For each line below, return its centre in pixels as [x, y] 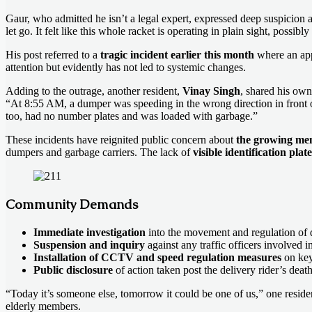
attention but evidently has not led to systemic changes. [126, 68]
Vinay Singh [211, 91]
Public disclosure [73, 270]
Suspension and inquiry [89, 244]
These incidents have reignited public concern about [121, 140]
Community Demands [72, 204]
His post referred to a [53, 55]
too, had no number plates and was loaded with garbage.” [132, 116]
